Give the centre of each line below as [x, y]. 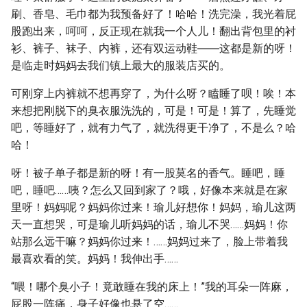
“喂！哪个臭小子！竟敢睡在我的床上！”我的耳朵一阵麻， [152, 287]
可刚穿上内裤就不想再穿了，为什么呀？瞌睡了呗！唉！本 [153, 94]
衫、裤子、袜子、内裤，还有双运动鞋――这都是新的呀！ [153, 48]
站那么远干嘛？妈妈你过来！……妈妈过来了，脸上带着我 [149, 242]
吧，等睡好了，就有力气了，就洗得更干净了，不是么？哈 [153, 128]
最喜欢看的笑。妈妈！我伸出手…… [95, 259]
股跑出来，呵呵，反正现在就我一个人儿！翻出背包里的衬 [153, 31]
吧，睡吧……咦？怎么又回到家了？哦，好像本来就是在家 [149, 190]
